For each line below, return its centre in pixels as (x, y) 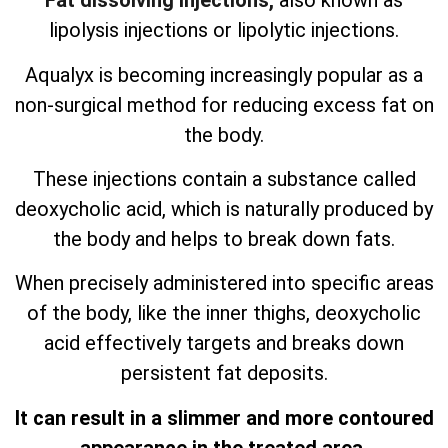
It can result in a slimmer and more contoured (224, 417)
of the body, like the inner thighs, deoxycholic (224, 313)
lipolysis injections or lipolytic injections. (224, 30)
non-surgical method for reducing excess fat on (224, 104)
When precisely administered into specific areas (224, 283)
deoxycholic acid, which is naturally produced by (224, 209)
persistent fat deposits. (224, 373)
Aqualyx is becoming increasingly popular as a (224, 74)
